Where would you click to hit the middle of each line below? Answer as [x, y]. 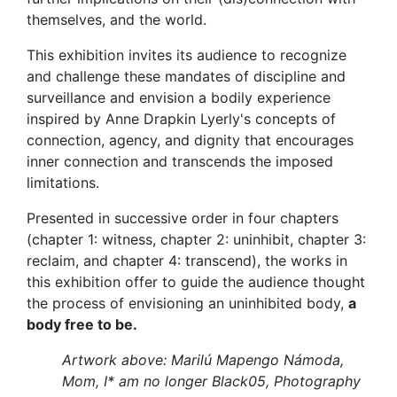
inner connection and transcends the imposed [180, 161]
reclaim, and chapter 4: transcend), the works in [187, 261]
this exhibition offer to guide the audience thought [196, 282]
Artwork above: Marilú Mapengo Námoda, [203, 360]
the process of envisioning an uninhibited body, [187, 303]
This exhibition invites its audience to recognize [187, 55]
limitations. [63, 183]
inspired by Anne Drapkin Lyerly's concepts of [181, 119]
